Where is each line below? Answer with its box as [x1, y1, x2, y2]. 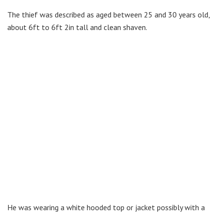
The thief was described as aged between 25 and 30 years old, [7, 9, 210, 19]
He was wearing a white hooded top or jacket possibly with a [7, 202, 205, 212]
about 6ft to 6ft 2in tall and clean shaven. [7, 22, 147, 32]
